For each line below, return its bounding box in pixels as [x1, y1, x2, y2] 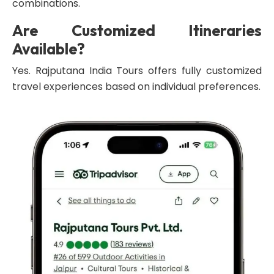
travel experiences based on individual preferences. [12, 80, 261, 94]
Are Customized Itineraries [12, 21, 262, 40]
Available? [12, 39, 85, 59]
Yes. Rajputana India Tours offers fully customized [12, 64, 262, 78]
